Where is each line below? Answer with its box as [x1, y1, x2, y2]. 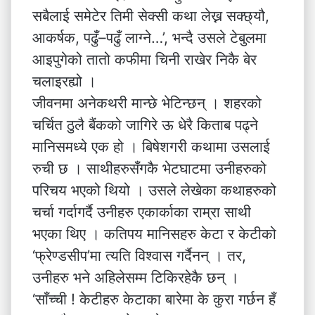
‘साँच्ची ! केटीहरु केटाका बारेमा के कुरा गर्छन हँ [32, 290, 276, 308]
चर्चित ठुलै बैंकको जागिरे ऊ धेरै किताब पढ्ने [32, 116, 258, 134]
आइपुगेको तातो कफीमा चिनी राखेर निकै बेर [32, 51, 257, 68]
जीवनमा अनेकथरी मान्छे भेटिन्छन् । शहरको [32, 94, 262, 112]
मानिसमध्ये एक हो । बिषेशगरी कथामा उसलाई [32, 138, 270, 155]
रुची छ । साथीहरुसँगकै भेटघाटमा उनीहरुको [32, 160, 266, 177]
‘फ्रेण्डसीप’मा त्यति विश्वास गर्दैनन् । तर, [32, 247, 246, 264]
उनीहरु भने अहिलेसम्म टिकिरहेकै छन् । [32, 269, 239, 286]
